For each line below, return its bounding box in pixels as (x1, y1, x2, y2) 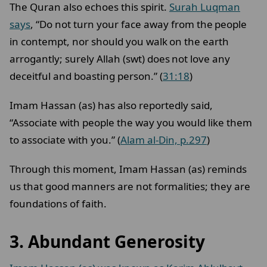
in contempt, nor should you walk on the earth (10, 35, 229, 49)
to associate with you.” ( (10, 133, 120, 147)
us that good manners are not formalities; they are (10, 179, 250, 194)
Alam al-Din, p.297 (120, 133, 207, 147)
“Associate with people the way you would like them (10, 116, 252, 130)
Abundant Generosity (28, 230, 205, 253)
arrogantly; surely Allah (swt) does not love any (10, 52, 230, 66)
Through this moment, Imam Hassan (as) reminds (10, 162, 247, 176)
